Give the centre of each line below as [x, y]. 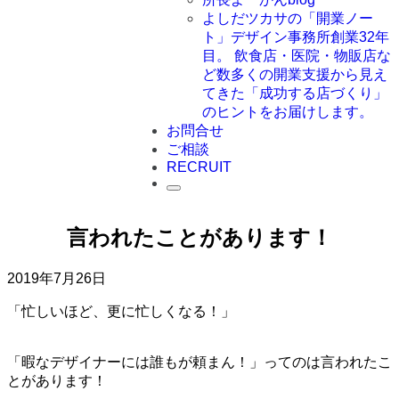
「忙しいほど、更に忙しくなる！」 [121, 311]
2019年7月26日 [57, 278]
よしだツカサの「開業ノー [288, 18]
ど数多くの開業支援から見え [295, 74]
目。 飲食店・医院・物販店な [297, 56]
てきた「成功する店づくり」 [295, 93]
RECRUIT [199, 167]
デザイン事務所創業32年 [310, 37]
